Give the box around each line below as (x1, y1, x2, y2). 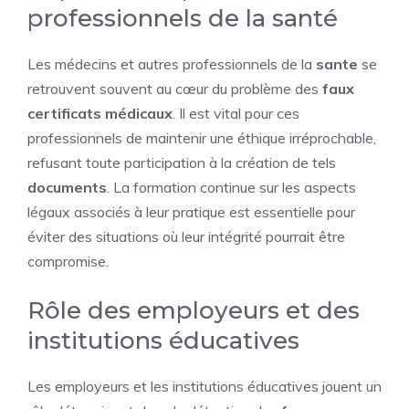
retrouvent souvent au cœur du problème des (27, 79, 322, 98)
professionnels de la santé (27, 3, 338, 33)
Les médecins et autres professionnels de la (27, 54, 316, 73)
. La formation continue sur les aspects (107, 177, 356, 196)
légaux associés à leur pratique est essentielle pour (27, 202, 355, 221)
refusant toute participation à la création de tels (27, 152, 336, 172)
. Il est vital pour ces (173, 103, 299, 122)
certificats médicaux (27, 103, 173, 122)
